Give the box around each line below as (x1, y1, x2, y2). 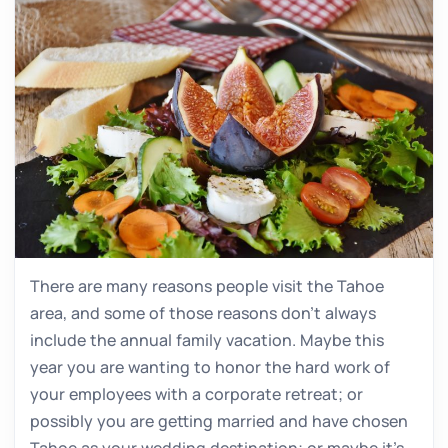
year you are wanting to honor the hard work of (30, 355, 390, 378)
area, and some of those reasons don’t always (30, 301, 376, 324)
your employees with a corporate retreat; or (30, 382, 363, 405)
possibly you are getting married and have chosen (30, 409, 408, 432)
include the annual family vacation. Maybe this (30, 328, 384, 351)
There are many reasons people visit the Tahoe (30, 274, 384, 297)
